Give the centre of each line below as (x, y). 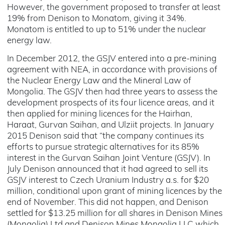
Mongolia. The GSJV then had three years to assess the (112, 92)
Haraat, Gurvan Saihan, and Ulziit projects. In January (110, 125)
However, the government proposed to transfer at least (114, 8)
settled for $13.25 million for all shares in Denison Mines (115, 214)
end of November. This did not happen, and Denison (108, 203)
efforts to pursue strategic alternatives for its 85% (103, 147)
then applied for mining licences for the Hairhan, (100, 114)
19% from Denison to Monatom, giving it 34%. (97, 19)
